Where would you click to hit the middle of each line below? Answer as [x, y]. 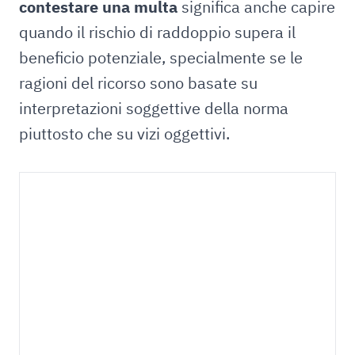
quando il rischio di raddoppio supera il [157, 32]
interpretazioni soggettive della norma [154, 108]
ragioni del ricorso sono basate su [138, 83]
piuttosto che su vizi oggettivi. [124, 134]
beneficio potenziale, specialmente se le [161, 57]
